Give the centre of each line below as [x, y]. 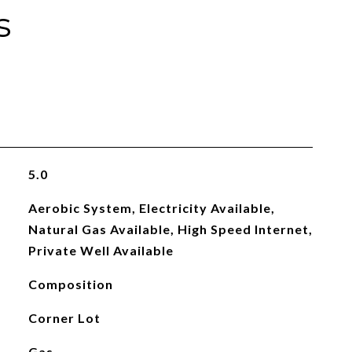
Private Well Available [101, 250]
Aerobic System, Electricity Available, [151, 208]
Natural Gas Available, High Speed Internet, [170, 229]
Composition [70, 284]
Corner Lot [64, 318]
